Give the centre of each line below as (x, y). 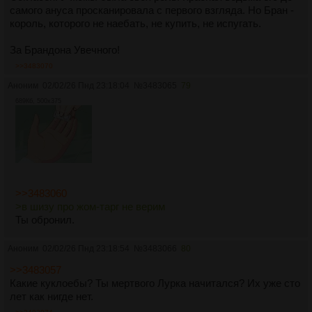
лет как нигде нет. (52, 296)
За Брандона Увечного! (65, 50)
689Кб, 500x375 (38, 101)
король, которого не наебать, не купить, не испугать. (135, 24)
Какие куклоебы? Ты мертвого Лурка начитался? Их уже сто (155, 283)
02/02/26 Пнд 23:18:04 (86, 86)
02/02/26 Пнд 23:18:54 (86, 248)
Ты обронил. (45, 219)
